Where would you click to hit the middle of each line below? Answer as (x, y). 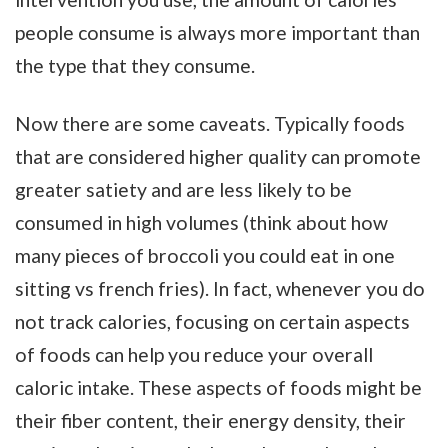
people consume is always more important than (217, 32)
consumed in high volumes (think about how (201, 223)
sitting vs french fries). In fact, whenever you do (220, 289)
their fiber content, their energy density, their (210, 421)
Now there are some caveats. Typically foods (210, 124)
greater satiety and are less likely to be (183, 190)
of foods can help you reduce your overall (194, 355)
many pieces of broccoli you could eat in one (205, 256)
